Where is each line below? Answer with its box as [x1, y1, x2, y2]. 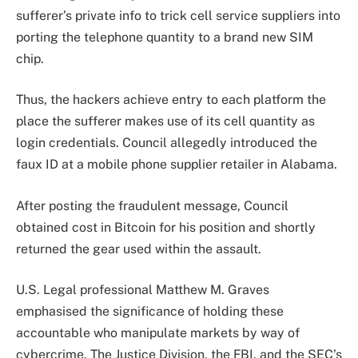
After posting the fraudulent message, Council [16, 197, 288, 213]
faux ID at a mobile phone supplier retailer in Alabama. [16, 157, 337, 173]
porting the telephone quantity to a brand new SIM [16, 29, 313, 45]
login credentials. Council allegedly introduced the [16, 135, 317, 151]
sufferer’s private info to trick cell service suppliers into [16, 7, 340, 23]
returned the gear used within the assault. [16, 241, 261, 257]
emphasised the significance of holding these [16, 304, 284, 320]
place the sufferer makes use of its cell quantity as [16, 113, 315, 129]
